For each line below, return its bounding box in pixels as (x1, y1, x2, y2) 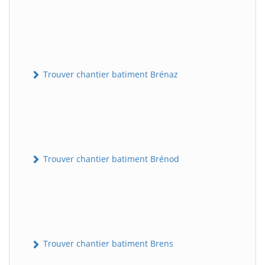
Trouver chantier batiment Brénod (41, 153, 179, 165)
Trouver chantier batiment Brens (41, 238, 173, 250)
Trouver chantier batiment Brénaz (41, 68, 178, 80)
